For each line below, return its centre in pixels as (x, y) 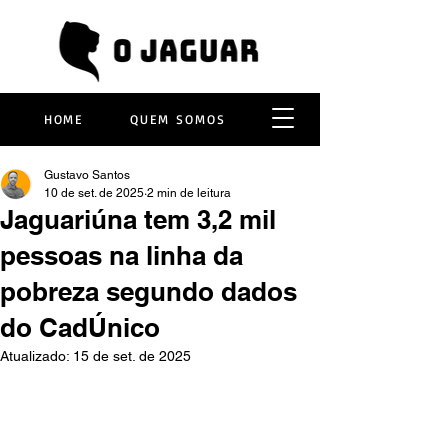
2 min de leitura (189, 193)
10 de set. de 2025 (94, 193)
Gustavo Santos (87, 175)
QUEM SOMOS (178, 119)
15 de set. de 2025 (132, 356)
